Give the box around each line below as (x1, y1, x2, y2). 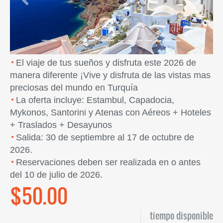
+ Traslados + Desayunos (10, 119, 112, 130)
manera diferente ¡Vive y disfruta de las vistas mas (10, 70, 211, 80)
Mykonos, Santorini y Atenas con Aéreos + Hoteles (10, 107, 211, 117)
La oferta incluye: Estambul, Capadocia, (16, 95, 174, 105)
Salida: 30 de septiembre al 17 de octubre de (16, 132, 194, 142)
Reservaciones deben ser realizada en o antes (16, 157, 201, 167)
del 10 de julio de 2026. (10, 169, 103, 180)
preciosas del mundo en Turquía (10, 82, 138, 93)
